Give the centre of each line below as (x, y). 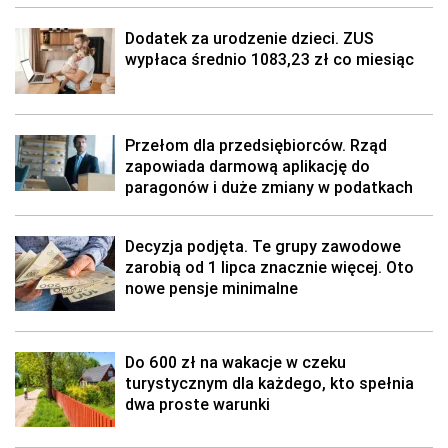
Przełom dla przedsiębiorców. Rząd (256, 145)
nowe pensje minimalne (211, 288)
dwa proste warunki (197, 404)
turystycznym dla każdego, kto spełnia (269, 383)
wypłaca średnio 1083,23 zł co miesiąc (269, 59)
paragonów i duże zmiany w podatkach (269, 187)
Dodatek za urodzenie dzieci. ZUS (249, 38)
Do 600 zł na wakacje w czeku (235, 362)
